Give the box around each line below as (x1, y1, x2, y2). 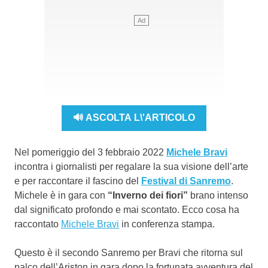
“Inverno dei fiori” (105, 190, 188, 200)
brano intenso (188, 190, 248, 200)
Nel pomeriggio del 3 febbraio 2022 (14, 147, 166, 157)
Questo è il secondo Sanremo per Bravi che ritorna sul (14, 247, 243, 258)
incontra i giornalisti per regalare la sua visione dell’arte (14, 161, 248, 172)
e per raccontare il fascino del (14, 175, 141, 186)
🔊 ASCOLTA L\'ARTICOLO (73, 112, 195, 123)
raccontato (14, 218, 61, 229)
